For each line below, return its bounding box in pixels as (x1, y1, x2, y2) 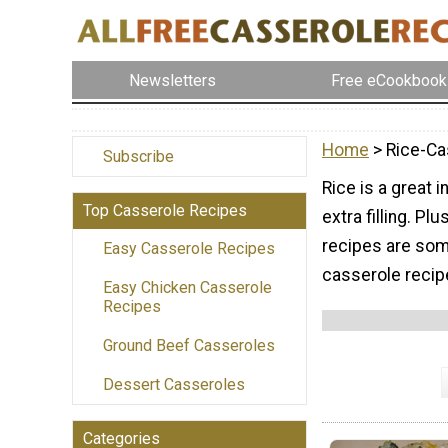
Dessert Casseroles (103, 375, 245, 395)
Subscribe (103, 147, 174, 167)
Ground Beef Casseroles (103, 336, 275, 356)
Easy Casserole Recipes (103, 239, 275, 259)
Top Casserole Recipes (83, 201, 247, 221)
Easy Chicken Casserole (103, 278, 272, 298)
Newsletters (129, 70, 217, 90)
